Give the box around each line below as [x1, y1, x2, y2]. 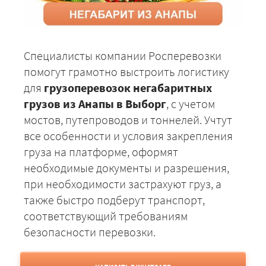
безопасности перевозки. [24, 224, 156, 240]
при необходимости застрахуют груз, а [24, 176, 221, 192]
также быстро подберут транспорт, [24, 192, 205, 208]
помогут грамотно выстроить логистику [24, 64, 229, 80]
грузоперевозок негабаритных [44, 80, 212, 96]
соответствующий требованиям [24, 208, 188, 224]
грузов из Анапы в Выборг [24, 96, 166, 112]
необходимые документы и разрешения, [24, 160, 229, 176]
